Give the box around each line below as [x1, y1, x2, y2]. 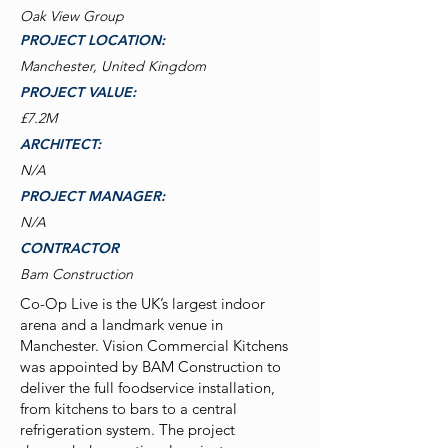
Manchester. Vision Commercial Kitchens [20, 336, 288, 355]
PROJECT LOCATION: [20, 31, 165, 49]
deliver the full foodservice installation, [20, 378, 275, 397]
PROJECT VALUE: [20, 83, 136, 101]
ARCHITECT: [20, 135, 101, 153]
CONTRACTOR [20, 239, 119, 257]
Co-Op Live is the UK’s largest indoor [20, 294, 265, 313]
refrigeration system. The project [20, 420, 235, 439]
